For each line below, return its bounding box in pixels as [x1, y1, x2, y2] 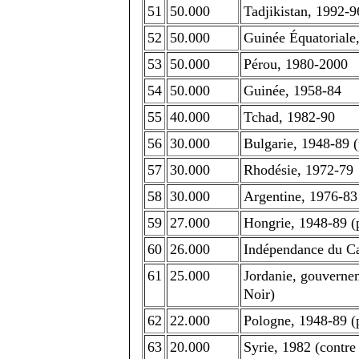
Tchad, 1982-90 [244, 109, 335, 125]
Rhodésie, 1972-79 [244, 162, 353, 178]
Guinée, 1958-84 [244, 83, 341, 99]
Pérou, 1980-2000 [244, 56, 348, 72]
